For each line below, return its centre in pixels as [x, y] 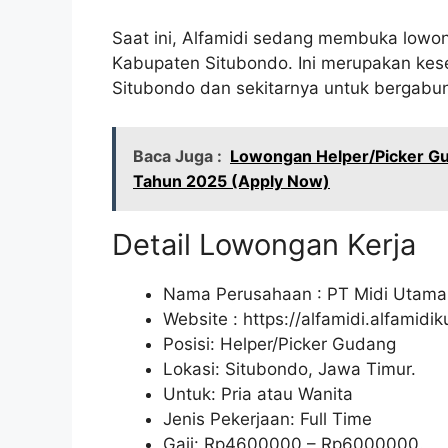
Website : [203, 318]
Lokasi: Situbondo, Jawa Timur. [289, 368]
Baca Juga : [177, 155]
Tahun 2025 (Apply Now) [231, 180]
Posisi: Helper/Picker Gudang [279, 343]
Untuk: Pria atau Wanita [258, 393]
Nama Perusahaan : [245, 293]
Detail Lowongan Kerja [264, 244]
